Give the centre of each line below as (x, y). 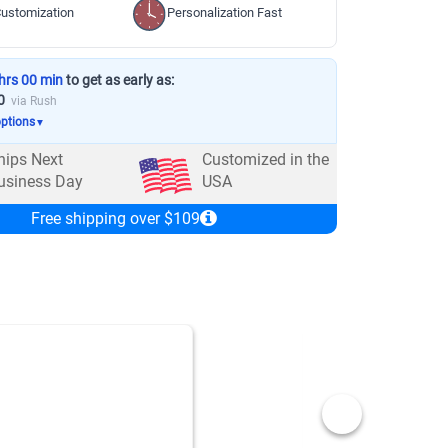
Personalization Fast (225, 12)
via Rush (33, 101)
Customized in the (265, 160)
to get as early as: (118, 80)
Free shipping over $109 (115, 218)
